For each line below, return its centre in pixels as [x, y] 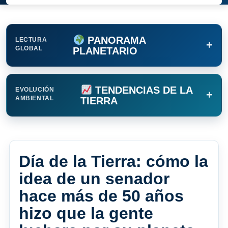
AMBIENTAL [35, 98]
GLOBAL [29, 49]
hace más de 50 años [101, 196]
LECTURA [31, 40]
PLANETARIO [105, 51]
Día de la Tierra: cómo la [113, 162]
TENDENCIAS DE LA [142, 90]
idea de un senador [94, 179]
